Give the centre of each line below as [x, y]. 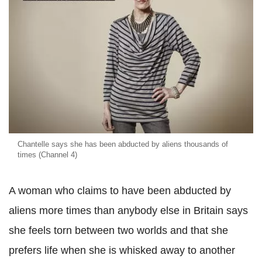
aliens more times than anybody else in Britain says [128, 211]
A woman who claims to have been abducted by [120, 191]
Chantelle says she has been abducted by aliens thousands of [123, 144]
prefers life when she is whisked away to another [122, 251]
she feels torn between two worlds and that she [118, 231]
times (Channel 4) [47, 155]
